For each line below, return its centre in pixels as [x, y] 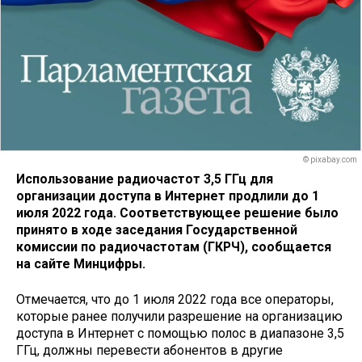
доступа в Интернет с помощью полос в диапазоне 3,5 [180, 334]
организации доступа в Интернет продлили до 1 [168, 196]
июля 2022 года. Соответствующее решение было [177, 213]
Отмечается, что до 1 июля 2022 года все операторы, [175, 300]
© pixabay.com [330, 160]
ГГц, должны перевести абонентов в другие [149, 351]
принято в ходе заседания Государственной [157, 229]
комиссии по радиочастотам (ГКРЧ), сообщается [174, 246]
